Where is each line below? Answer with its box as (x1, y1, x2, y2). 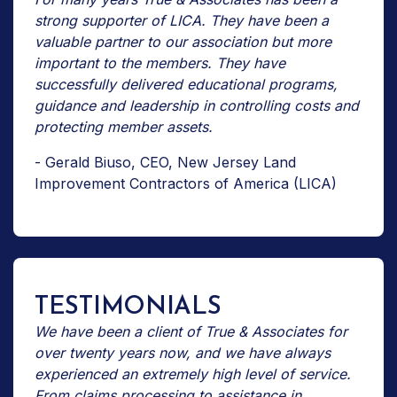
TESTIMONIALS (35, 294, 222, 320)
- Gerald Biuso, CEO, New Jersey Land (35, 152, 296, 171)
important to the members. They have (35, 53, 285, 72)
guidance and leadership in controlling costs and (35, 96, 359, 114)
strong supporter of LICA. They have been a (35, 11, 329, 29)
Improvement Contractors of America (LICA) (35, 174, 337, 192)
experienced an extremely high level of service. (35, 364, 351, 383)
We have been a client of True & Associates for (35, 322, 347, 340)
